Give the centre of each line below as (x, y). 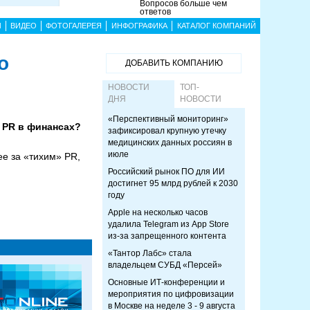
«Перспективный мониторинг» (168, 119)
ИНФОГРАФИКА (139, 26)
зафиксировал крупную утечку (167, 131)
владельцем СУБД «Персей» (165, 265)
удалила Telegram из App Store (168, 224)
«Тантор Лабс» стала (150, 253)
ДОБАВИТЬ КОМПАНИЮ (174, 63)
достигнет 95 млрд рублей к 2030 (173, 183)
